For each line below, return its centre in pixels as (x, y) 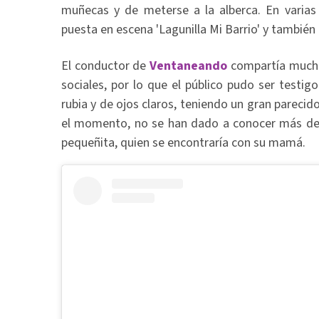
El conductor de (106, 66)
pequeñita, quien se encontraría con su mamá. (183, 142)
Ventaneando (189, 66)
